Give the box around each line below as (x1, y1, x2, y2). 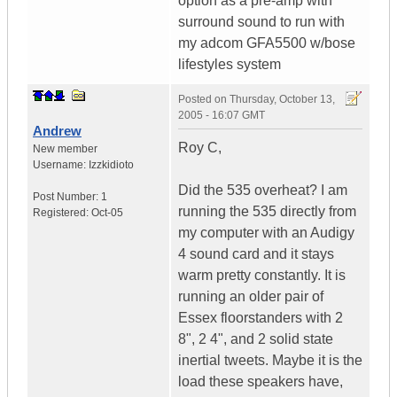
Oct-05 (91, 206, 123, 220)
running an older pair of (178, 289, 323, 305)
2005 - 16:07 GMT (178, 109, 265, 122)
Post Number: (33, 191, 101, 204)
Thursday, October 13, (230, 93, 335, 106)
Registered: (33, 206, 91, 220)
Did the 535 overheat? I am (178, 183, 347, 198)
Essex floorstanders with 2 (178, 310, 343, 326)
